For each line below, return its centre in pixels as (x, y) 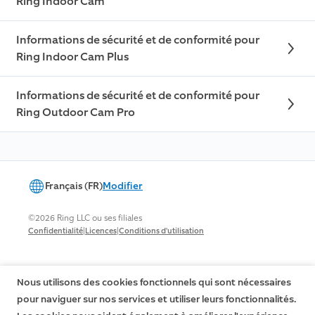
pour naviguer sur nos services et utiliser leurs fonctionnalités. (156, 299)
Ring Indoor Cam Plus (72, 57)
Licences (101, 231)
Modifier (123, 186)
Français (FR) (74, 186)
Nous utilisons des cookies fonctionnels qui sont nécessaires (154, 282)
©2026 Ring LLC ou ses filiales (85, 218)
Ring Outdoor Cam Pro (76, 112)
